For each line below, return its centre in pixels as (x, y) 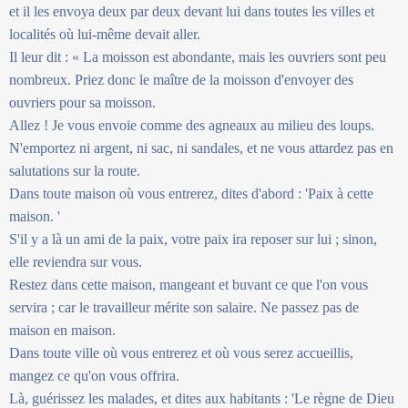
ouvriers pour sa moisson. (82, 102)
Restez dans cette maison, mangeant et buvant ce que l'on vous (189, 284)
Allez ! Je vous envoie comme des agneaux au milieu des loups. (192, 125)
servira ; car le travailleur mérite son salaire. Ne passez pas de (184, 307)
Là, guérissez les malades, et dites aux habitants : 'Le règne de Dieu (202, 398)
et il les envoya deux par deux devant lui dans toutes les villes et (192, 11)
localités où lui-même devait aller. (105, 34)
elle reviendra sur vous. (76, 261)
